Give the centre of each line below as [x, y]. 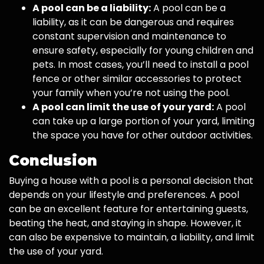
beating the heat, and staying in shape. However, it [125, 223]
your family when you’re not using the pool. [131, 93]
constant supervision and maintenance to [129, 37]
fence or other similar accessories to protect [137, 79]
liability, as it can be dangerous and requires [133, 22]
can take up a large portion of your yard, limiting [143, 121]
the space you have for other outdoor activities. [143, 136]
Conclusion [53, 161]
